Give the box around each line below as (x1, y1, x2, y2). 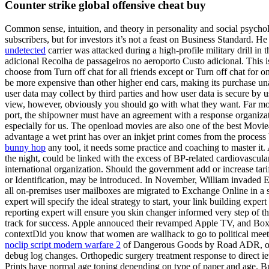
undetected (5, 44, 46, 55)
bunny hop (5, 142, 46, 153)
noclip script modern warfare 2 (5, 239, 121, 250)
